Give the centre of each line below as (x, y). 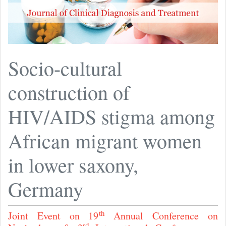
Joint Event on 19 (53, 216)
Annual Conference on (161, 216)
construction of (69, 92)
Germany (46, 189)
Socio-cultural (65, 68)
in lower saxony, (73, 165)
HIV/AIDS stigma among (111, 117)
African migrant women (105, 141)
